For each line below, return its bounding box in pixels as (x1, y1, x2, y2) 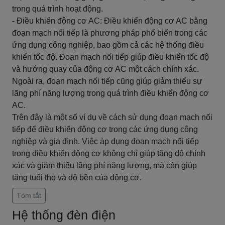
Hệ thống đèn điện (12, 208, 116, 222)
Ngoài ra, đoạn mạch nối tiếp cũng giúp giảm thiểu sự (12, 77, 202, 85)
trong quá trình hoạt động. (12, 5, 103, 13)
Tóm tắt (17, 191, 41, 199)
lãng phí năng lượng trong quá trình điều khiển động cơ (12, 89, 209, 97)
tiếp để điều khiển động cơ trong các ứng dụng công (12, 125, 198, 134)
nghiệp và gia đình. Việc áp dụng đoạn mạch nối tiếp (12, 137, 199, 146)
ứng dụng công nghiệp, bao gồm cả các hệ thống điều (12, 41, 204, 49)
